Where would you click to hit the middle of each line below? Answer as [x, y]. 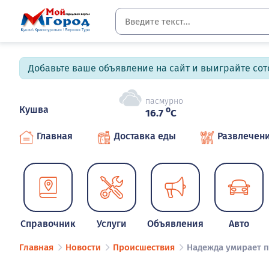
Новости [83, 248]
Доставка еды [145, 136]
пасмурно [164, 101]
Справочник [48, 224]
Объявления [176, 224]
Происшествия [144, 248]
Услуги [112, 224]
